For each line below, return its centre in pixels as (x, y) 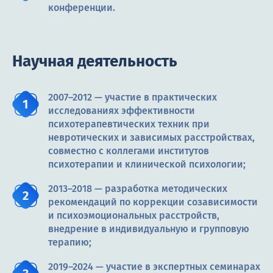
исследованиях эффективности (122, 111)
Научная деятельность (95, 62)
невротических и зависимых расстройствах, (151, 138)
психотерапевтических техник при (129, 124)
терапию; (70, 243)
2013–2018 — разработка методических (138, 189)
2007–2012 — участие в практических (133, 97)
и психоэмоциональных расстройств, (134, 216)
